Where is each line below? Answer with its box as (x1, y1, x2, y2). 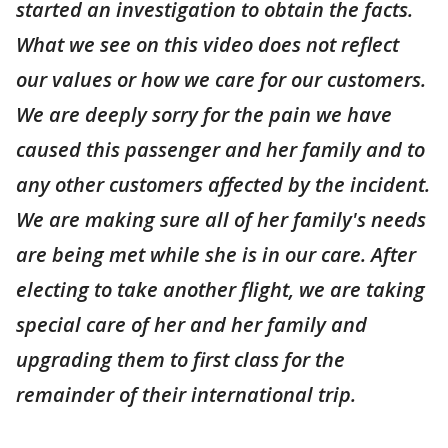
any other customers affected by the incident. (16, 171, 430, 199)
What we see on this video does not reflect (16, 31, 399, 59)
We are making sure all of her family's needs (16, 206, 426, 234)
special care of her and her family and (16, 311, 367, 339)
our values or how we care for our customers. (16, 66, 426, 94)
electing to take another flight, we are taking (16, 276, 425, 304)
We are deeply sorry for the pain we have (16, 101, 392, 129)
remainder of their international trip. (16, 381, 356, 409)
